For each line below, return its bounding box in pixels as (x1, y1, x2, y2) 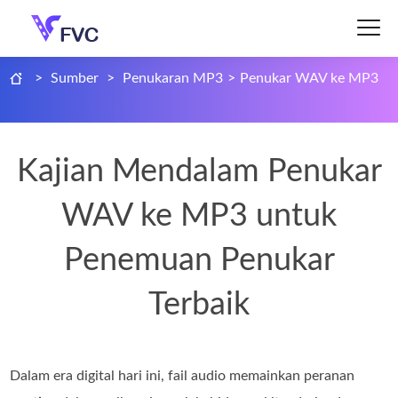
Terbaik (148, 289, 250, 321)
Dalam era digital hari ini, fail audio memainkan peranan (10, 369, 355, 383)
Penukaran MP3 (123, 71, 224, 85)
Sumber (51, 71, 99, 85)
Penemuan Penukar (63, 244, 335, 276)
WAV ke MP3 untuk (61, 200, 337, 232)
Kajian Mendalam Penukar (16, 155, 382, 187)
